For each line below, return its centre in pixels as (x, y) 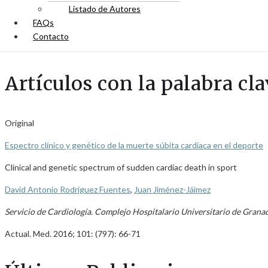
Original (19, 123)
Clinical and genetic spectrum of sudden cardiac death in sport (121, 167)
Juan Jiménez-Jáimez (172, 189)
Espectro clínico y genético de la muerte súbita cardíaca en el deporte (134, 145)
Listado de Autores (105, 9)
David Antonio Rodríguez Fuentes (68, 189)
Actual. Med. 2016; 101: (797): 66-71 (73, 234)
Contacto (51, 36)
